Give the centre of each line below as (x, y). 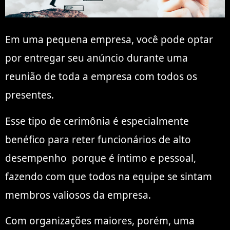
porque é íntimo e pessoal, (131, 158)
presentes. (30, 95)
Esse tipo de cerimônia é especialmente (97, 121)
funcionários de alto (144, 139)
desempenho (36, 158)
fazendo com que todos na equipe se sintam (109, 176)
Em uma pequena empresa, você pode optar (109, 40)
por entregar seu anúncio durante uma (97, 58)
